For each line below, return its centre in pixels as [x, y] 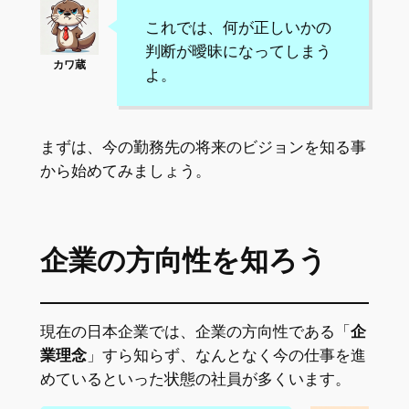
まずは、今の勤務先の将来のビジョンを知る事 [203, 147]
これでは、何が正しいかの [238, 27]
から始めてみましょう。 [125, 170]
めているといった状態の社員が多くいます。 [195, 378]
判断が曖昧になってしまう [238, 51]
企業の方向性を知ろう [183, 262]
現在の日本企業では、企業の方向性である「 [195, 331]
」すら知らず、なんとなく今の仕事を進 [226, 355]
